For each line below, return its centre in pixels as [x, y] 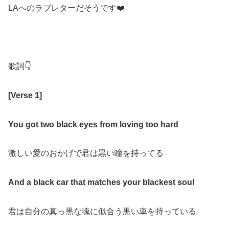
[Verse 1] [25, 95]
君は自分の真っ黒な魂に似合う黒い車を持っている [102, 211]
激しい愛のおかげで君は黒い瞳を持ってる [86, 153]
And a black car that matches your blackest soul [101, 182]
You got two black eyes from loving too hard [93, 124]
